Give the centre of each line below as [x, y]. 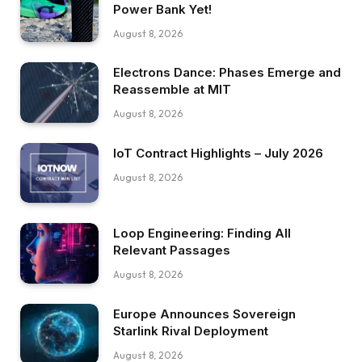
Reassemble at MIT [172, 90]
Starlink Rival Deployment [191, 331]
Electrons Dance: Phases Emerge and [227, 73]
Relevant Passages [172, 250]
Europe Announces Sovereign [204, 314]
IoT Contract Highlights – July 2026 [218, 153]
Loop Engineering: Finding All [202, 234]
